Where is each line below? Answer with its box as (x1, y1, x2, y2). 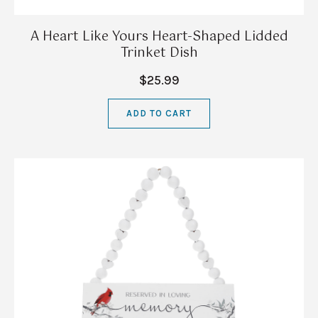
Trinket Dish (120, 42, 198, 64)
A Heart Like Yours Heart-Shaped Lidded (30, 26, 288, 48)
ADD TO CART (126, 108, 192, 119)
